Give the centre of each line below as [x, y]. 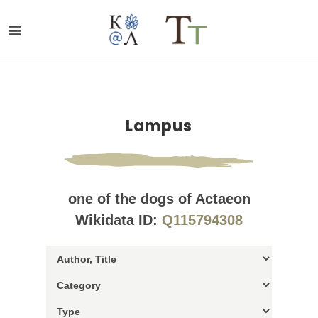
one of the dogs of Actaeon [159, 199]
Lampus [159, 126]
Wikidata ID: [119, 220]
